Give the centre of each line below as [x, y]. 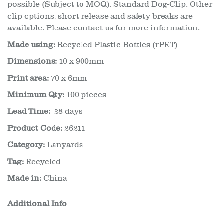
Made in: [24, 178]
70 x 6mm [68, 78]
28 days [66, 111]
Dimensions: [32, 61]
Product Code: [35, 128]
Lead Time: [29, 111]
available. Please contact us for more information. [104, 28]
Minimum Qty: [36, 95]
